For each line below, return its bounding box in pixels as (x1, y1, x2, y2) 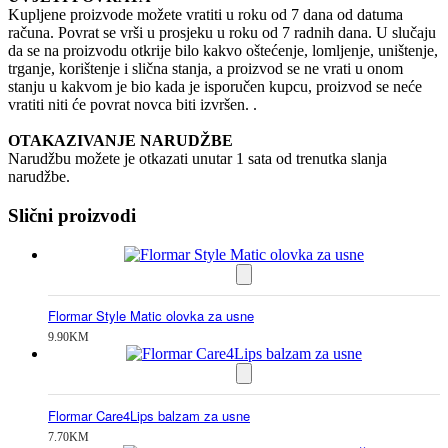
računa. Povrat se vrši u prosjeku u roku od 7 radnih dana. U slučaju (8, 24, 436, 42)
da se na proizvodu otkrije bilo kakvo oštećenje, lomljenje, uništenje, (8, 42, 438, 60)
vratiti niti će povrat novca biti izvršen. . (8, 96, 257, 114)
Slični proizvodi (8, 204, 136, 226)
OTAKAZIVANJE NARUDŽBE (8, 132, 233, 150)
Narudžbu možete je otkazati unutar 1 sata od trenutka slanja (8, 150, 387, 168)
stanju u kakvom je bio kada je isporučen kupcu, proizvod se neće (8, 78, 422, 96)
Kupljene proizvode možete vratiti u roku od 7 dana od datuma (8, 6, 403, 24)
